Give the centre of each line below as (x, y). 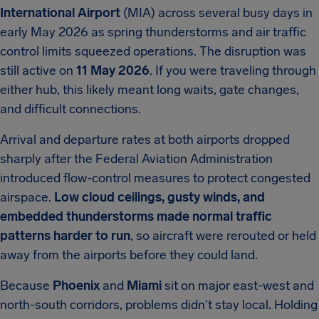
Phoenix (76, 286)
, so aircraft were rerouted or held (223, 236)
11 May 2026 (113, 70)
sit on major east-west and (238, 286)
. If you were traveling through (233, 70)
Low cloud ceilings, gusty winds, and (159, 197)
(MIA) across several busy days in (216, 13)
